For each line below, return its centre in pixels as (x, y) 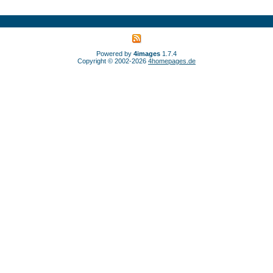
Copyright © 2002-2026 (113, 61)
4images (147, 54)
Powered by (115, 54)
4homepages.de (172, 61)
